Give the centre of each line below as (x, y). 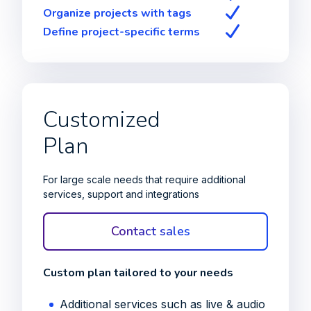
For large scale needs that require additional (144, 179)
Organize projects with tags (117, 13)
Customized (102, 120)
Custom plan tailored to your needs (138, 273)
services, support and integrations (121, 194)
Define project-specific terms (121, 32)
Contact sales (151, 231)
